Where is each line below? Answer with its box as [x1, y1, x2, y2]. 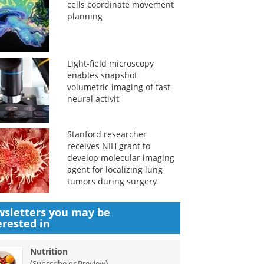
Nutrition [30, 246, 68, 257]
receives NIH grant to [67, 140, 150, 151]
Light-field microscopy [67, 58, 154, 69]
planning [67, 11, 103, 22]
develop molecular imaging [67, 152, 174, 163]
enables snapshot [67, 70, 137, 81]
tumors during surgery [67, 176, 157, 187]
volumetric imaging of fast [67, 81, 170, 93]
